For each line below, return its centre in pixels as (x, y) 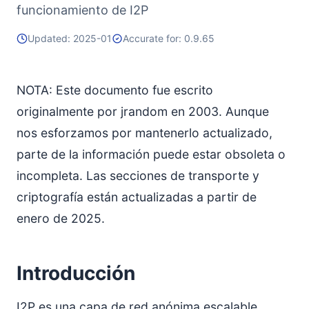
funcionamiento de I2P (82, 10)
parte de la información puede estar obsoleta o (151, 154)
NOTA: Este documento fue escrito (115, 90)
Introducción (76, 273)
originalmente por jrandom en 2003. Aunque (143, 111)
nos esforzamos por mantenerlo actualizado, (144, 133)
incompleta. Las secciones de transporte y (138, 176)
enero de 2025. (61, 218)
